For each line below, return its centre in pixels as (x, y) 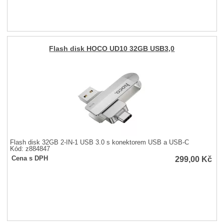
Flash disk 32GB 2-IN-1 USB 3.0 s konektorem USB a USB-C (100, 142)
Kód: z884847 (30, 149)
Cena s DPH (30, 158)
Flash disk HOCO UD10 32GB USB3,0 (112, 49)
